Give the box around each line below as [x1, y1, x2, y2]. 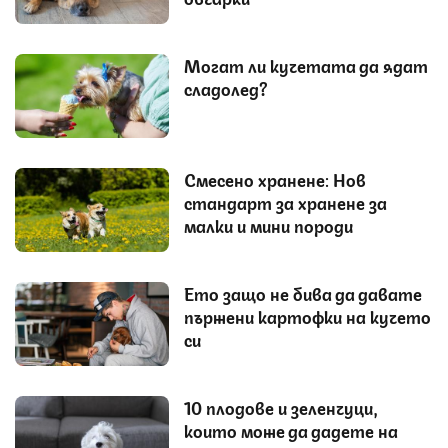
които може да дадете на [184, 418, 398, 443]
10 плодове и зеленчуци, [184, 395, 378, 420]
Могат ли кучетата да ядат [184, 53, 428, 78]
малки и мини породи [184, 213, 353, 238]
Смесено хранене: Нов [184, 167, 366, 192]
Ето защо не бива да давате [184, 281, 422, 306]
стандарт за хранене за [184, 190, 387, 215]
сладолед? [184, 76, 268, 101]
